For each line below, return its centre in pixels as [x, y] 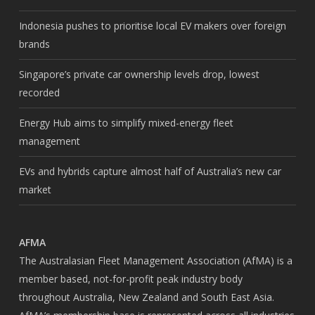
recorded [39, 92]
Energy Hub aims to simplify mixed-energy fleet [126, 123]
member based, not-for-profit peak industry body [130, 279]
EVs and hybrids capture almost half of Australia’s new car [150, 171]
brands [34, 44]
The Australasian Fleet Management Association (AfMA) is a [155, 261]
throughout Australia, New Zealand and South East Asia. [146, 297]
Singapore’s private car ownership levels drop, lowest [139, 74]
